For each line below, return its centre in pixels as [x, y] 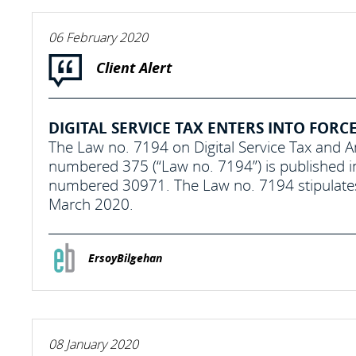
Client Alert [134, 68]
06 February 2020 [98, 37]
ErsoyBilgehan [125, 258]
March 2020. [91, 204]
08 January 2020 [93, 344]
